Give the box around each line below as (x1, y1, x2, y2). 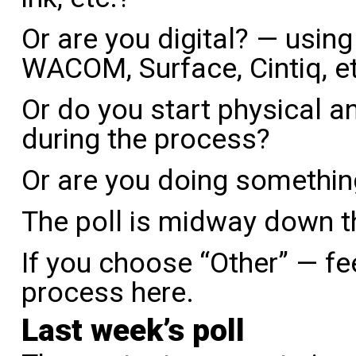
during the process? (21, 122, 270, 156)
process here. (21, 276, 194, 309)
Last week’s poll (21, 312, 245, 348)
